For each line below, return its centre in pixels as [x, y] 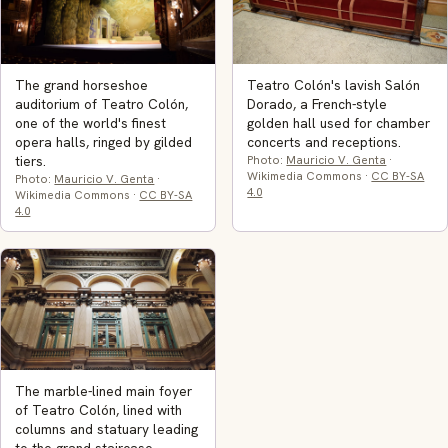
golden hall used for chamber [339, 123]
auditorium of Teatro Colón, [102, 104]
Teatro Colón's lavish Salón [334, 85]
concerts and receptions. [324, 142]
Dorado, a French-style [317, 104]
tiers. [31, 161]
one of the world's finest [91, 123]
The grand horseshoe [82, 85]
